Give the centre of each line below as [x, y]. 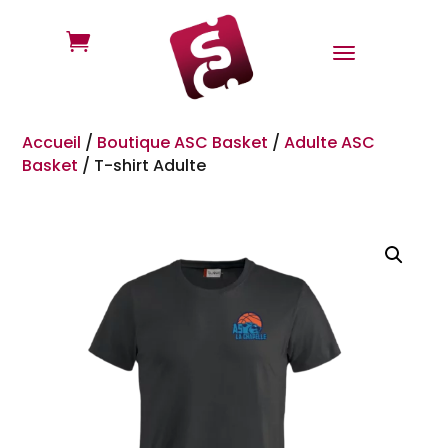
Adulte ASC [330, 142]
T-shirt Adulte [150, 165]
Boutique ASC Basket [183, 142]
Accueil [52, 142]
